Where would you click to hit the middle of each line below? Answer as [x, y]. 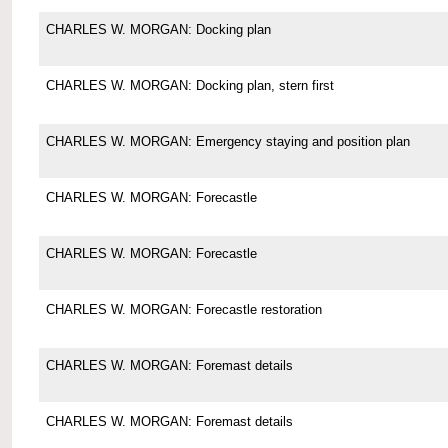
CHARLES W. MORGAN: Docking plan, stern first [189, 86]
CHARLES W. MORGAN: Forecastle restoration [183, 310]
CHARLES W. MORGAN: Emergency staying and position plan [227, 142]
